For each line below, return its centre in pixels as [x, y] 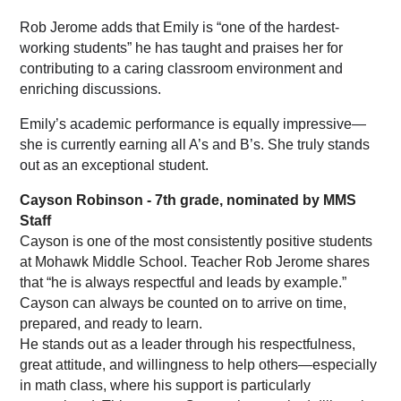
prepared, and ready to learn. [111, 324]
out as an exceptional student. [115, 166]
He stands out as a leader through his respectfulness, [188, 345]
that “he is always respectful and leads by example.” [183, 283]
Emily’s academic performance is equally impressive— [193, 124]
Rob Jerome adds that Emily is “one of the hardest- [180, 28]
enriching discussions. [91, 90]
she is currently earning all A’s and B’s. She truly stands [195, 145]
